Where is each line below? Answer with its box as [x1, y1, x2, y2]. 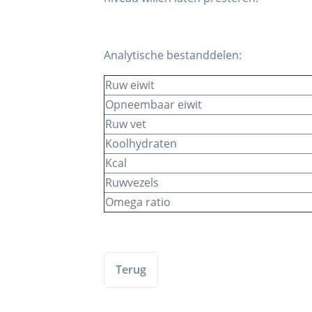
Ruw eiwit [105, 77, 155, 93]
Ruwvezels [105, 175, 159, 191]
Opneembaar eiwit [105, 97, 203, 113]
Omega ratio [105, 194, 171, 210]
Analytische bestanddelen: [104, 47, 242, 63]
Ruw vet [105, 116, 147, 132]
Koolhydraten [105, 136, 178, 152]
